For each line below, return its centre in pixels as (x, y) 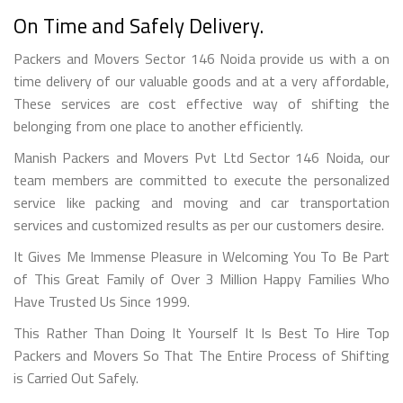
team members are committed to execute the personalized (201, 179)
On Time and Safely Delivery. (139, 25)
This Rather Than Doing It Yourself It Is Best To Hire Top (201, 332)
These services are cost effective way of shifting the (201, 103)
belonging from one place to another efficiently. (158, 125)
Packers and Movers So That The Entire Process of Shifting (201, 355)
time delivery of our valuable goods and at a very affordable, (201, 81)
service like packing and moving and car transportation (201, 202)
